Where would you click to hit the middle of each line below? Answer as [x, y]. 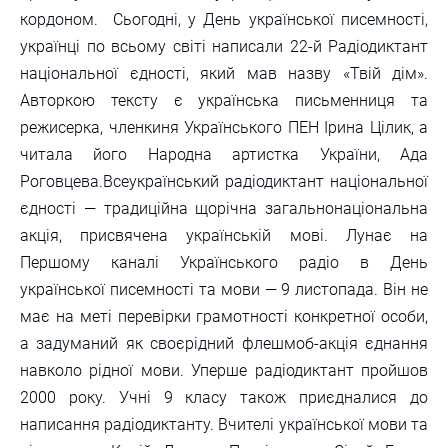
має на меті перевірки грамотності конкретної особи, [224, 316]
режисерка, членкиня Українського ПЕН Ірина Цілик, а [224, 127]
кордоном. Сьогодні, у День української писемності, [224, 19]
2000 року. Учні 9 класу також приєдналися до [224, 397]
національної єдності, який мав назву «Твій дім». [224, 73]
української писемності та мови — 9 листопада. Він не [224, 289]
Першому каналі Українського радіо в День [224, 262]
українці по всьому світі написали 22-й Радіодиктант [224, 46]
